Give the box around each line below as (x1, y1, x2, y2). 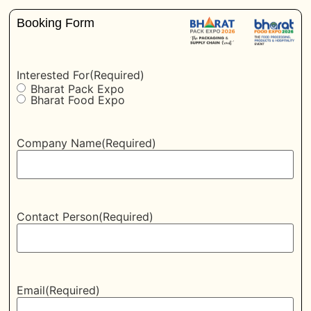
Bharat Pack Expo (31, 82, 125, 96)
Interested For (17, 68, 90, 83)
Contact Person (17, 210, 99, 224)
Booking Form (17, 15, 95, 30)
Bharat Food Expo (31, 93, 126, 108)
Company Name (17, 136, 102, 150)
